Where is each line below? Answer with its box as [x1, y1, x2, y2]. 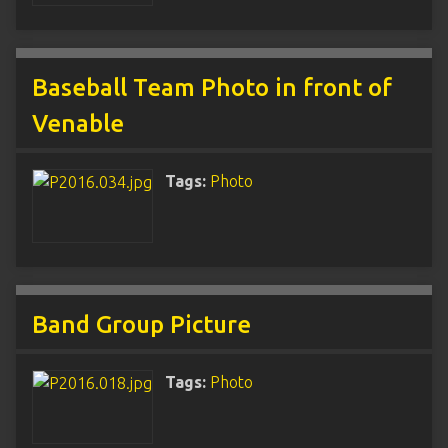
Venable [32, 110, 124, 137]
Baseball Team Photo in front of [32, 74, 392, 101]
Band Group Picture [32, 311, 251, 338]
